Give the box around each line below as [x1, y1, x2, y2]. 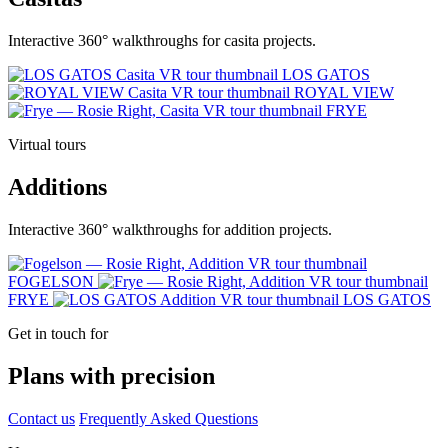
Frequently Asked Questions [79, 409, 258, 427]
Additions [8, 174, 107, 201]
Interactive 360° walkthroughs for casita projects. [8, 32, 316, 50]
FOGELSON [8, 273, 94, 291]
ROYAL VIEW [294, 84, 394, 102]
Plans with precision [8, 362, 215, 389]
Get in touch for [8, 325, 108, 343]
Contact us [8, 409, 75, 427]
